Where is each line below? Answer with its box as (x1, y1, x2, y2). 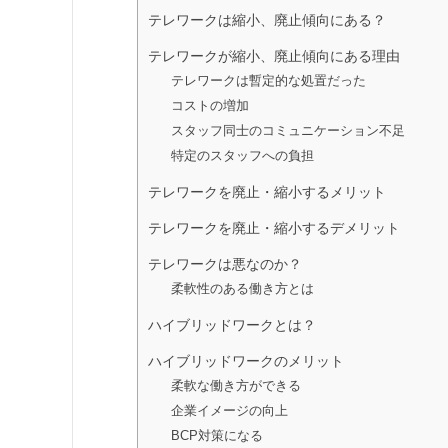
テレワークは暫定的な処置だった (170, 72, 366, 88)
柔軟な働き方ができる (170, 377, 301, 393)
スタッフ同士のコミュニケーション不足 (170, 122, 405, 138)
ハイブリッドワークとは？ (148, 316, 316, 333)
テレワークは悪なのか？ (148, 255, 302, 272)
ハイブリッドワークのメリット (148, 352, 344, 369)
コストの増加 (170, 97, 249, 113)
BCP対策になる (170, 427, 263, 443)
